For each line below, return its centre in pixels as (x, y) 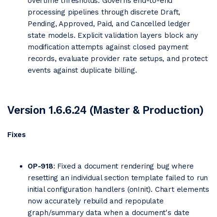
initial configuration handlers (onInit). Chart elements (118, 189)
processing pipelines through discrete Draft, (104, 12)
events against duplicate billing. (82, 70)
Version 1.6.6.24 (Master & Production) (105, 110)
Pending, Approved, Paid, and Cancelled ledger (109, 24)
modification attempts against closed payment (108, 47)
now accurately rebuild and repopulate (96, 201)
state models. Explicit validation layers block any (113, 35)
